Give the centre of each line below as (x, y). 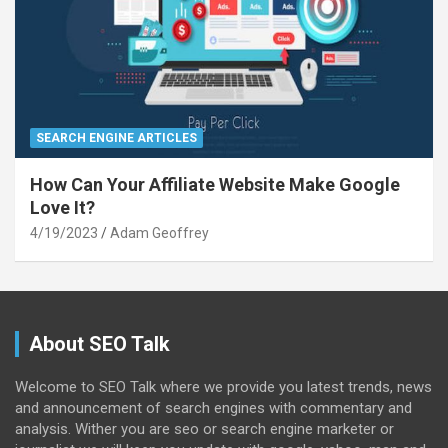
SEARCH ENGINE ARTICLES (116, 137)
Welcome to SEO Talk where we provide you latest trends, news (223, 386)
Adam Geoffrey (159, 232)
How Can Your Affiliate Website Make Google (215, 184)
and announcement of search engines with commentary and (213, 407)
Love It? (62, 207)
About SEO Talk (99, 343)
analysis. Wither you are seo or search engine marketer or (204, 428)
